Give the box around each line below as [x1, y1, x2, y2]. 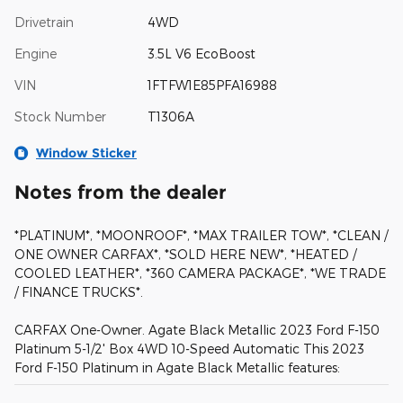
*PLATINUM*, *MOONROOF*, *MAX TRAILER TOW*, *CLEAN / [14, 227, 388, 243]
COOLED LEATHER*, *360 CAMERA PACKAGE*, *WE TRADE [14, 264, 386, 281]
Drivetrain [14, 13, 74, 30]
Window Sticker [36, 144, 137, 161]
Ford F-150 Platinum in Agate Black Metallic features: [14, 359, 340, 375]
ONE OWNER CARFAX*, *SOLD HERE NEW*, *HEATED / [14, 246, 356, 262]
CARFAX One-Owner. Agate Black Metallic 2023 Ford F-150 [14, 321, 380, 337]
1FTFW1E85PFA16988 [147, 76, 277, 93]
